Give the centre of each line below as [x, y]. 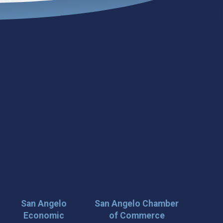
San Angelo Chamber [137, 203]
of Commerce [137, 215]
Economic [44, 215]
